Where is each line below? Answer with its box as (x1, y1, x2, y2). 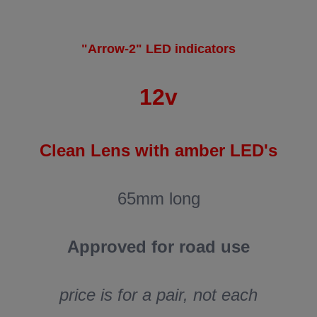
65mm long (117, 188, 200, 208)
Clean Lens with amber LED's (40, 140, 277, 160)
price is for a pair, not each (59, 284, 258, 304)
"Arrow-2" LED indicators (81, 42, 236, 57)
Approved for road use (67, 236, 250, 256)
